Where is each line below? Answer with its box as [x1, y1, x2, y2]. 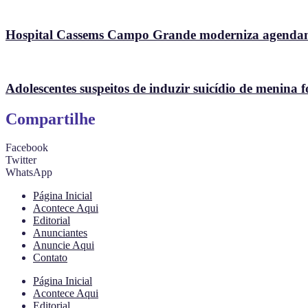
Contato [33, 252, 67, 264]
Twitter [5, 154, 36, 166]
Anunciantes [33, 227, 87, 239]
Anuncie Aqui [33, 239, 94, 252]
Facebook [5, 142, 48, 154]
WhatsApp [5, 166, 52, 179]
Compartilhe [5, 109, 96, 128]
